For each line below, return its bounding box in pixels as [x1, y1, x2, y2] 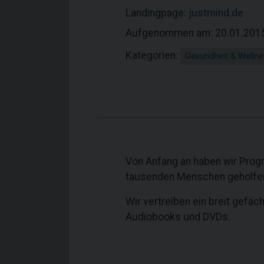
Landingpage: [126, 7, 189, 19]
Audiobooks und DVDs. [126, 211, 230, 223]
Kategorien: [126, 49, 180, 61]
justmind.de [189, 7, 243, 19]
